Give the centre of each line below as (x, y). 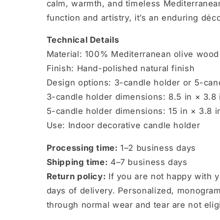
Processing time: (82, 148)
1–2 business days (157, 148)
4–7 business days (148, 162)
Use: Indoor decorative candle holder (123, 125)
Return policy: (76, 177)
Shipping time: (77, 162)
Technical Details (83, 40)
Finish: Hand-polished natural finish (121, 69)
